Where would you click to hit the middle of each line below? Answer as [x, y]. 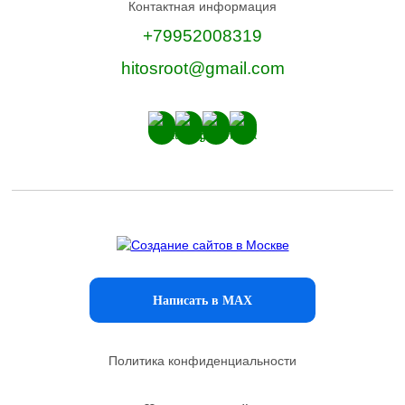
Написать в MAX [202, 300]
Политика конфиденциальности [202, 361]
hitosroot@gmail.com [202, 68]
